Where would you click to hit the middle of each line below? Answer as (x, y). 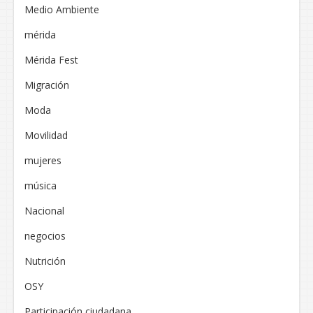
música (41, 186)
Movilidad (46, 136)
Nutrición (45, 261)
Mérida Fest (51, 60)
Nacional (44, 211)
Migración (47, 85)
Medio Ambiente (62, 10)
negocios (45, 236)
